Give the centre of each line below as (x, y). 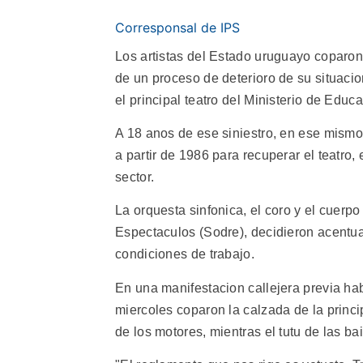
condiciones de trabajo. (185, 254)
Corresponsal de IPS (177, 27)
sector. (135, 177)
